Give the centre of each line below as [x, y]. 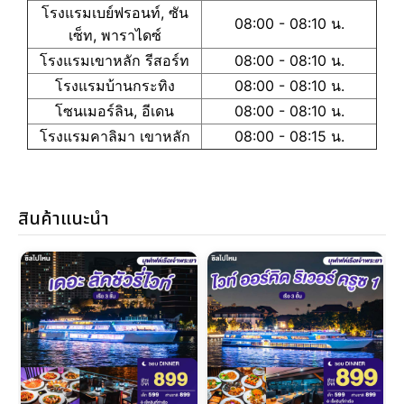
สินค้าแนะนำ [64, 219]
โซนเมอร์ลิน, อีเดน [115, 110]
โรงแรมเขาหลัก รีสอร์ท [115, 60]
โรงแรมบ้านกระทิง [115, 85]
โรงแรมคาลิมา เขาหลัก [115, 136]
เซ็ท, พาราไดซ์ [115, 35]
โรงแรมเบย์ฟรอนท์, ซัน [115, 12]
